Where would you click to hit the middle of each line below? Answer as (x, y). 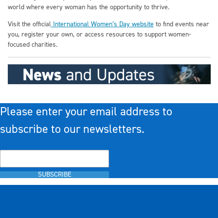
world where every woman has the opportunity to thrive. (88, 7)
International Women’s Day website (102, 24)
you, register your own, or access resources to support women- (99, 34)
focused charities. (32, 45)
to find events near (181, 24)
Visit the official (29, 24)
